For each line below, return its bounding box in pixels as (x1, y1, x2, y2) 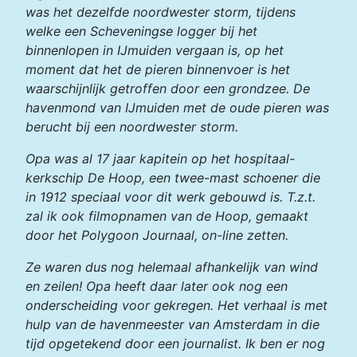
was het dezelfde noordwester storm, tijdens (25, 4, 296, 20)
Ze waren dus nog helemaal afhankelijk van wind (25, 259, 318, 275)
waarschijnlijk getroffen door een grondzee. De (25, 80, 310, 96)
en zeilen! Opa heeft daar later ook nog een (25, 278, 288, 294)
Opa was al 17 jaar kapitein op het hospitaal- (25, 151, 295, 167)
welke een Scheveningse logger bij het (25, 23, 257, 39)
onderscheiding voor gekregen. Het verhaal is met (25, 297, 328, 313)
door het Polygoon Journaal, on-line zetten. (25, 227, 288, 243)
